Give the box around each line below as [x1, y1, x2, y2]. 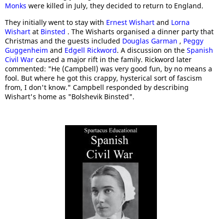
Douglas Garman [122, 36, 179, 46]
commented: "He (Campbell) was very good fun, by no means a [5, 64, 212, 74]
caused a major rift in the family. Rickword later [36, 55, 192, 65]
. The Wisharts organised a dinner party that [67, 27, 214, 37]
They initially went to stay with [5, 18, 106, 27]
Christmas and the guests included [5, 36, 122, 46]
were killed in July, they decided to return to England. [28, 1, 203, 11]
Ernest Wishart [106, 18, 156, 27]
